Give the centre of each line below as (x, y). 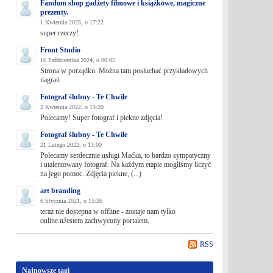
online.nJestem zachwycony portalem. (94, 221)
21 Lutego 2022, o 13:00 (71, 145)
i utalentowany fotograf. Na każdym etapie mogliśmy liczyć (125, 165)
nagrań (50, 80)
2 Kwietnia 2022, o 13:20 (72, 107)
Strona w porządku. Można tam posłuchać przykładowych (124, 71)
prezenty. (54, 12)
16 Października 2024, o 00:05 (77, 60)
